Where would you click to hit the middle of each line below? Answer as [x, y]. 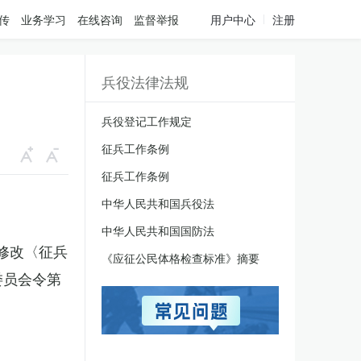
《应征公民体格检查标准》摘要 [180, 258]
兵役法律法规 [145, 81]
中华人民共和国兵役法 [158, 203]
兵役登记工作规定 [147, 121]
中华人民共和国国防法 [158, 230]
